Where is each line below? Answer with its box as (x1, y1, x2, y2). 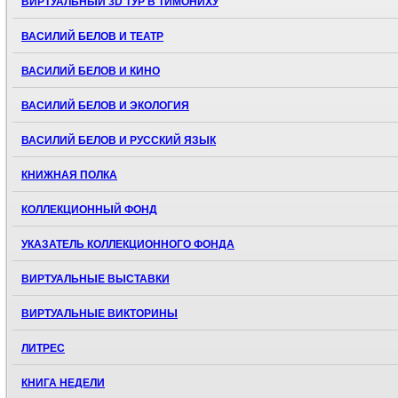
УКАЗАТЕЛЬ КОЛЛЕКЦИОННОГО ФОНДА (21, 238, 235, 251)
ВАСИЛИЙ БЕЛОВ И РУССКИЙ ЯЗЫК (21, 134, 216, 147)
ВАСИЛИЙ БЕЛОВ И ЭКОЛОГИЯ (21, 99, 189, 113)
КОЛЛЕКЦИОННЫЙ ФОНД (21, 203, 157, 217)
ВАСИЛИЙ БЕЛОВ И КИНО (21, 65, 160, 78)
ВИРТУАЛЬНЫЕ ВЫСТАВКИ (21, 273, 170, 286)
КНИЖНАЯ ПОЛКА (21, 169, 117, 182)
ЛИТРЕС (21, 342, 65, 355)
